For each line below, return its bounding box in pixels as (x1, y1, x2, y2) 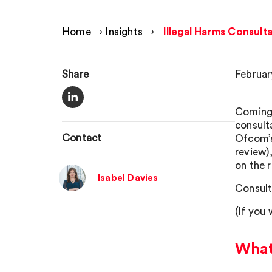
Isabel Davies (98, 173, 158, 183)
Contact (62, 133, 102, 143)
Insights (105, 27, 143, 37)
